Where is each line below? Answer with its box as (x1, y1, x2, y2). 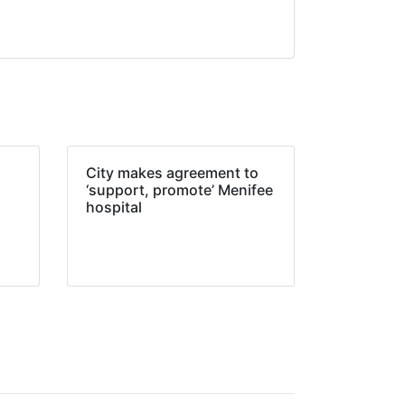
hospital (85, 198, 142, 216)
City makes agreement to (85, 164, 259, 182)
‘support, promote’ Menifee (85, 181, 273, 199)
